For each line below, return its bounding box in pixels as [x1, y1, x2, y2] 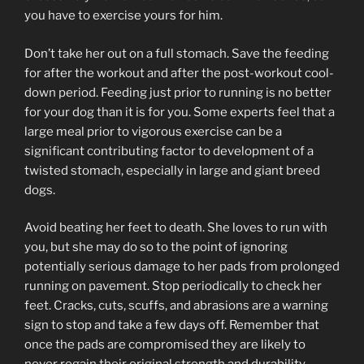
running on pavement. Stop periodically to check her [24, 279, 322, 294]
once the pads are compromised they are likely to [24, 337, 305, 353]
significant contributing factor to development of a [24, 143, 314, 158]
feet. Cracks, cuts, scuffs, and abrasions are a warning [24, 298, 328, 314]
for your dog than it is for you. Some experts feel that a [24, 104, 335, 119]
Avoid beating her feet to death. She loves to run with [24, 220, 327, 236]
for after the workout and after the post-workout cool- [24, 65, 334, 80]
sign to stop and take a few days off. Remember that [24, 318, 319, 333]
